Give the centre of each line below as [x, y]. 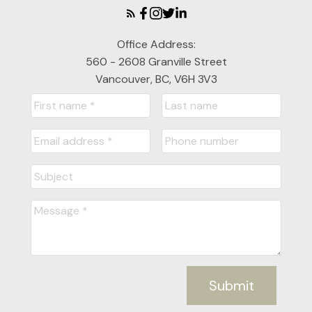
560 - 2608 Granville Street [156, 62]
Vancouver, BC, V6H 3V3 [156, 79]
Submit [232, 286]
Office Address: [156, 45]
